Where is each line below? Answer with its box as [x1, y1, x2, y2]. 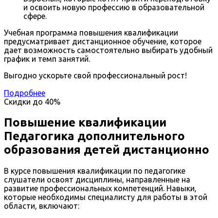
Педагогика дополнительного [4, 129, 185, 143]
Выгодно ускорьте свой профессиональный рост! [4, 71, 187, 80]
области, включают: [4, 201, 79, 211]
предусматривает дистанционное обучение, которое [4, 37, 201, 46]
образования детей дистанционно [4, 143, 209, 157]
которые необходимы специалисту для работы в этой [4, 193, 207, 202]
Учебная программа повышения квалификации [4, 28, 178, 37]
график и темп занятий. [4, 54, 90, 64]
